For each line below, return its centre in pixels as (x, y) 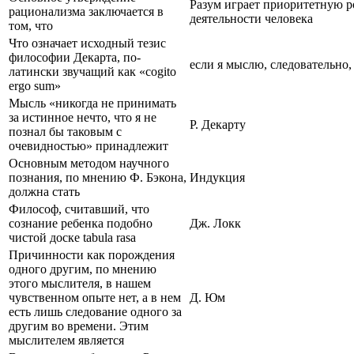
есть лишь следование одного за (95, 311)
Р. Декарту (218, 124)
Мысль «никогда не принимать (92, 103)
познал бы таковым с (65, 131)
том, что (31, 25)
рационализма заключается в (86, 11)
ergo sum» (35, 85)
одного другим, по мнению (83, 269)
